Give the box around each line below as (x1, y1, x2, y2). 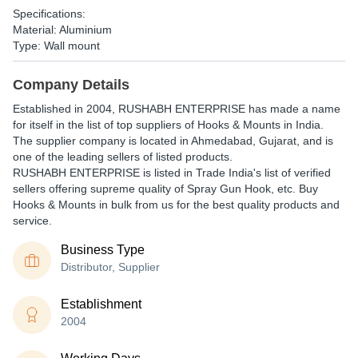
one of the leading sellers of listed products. (13, 150, 233, 163)
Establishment (61, 297, 141, 311)
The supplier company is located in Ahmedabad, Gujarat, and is (13, 134, 333, 147)
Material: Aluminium (13, 23, 112, 36)
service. (13, 214, 52, 227)
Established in (13, 102, 86, 115)
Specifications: (13, 7, 86, 20)
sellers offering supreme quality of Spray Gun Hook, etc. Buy (13, 182, 318, 195)
